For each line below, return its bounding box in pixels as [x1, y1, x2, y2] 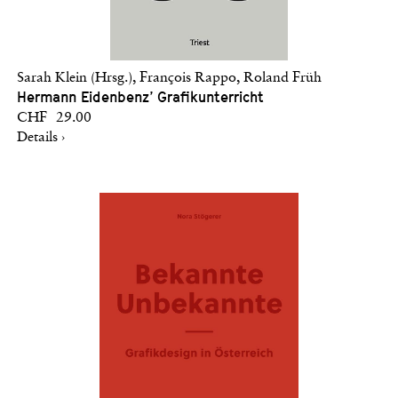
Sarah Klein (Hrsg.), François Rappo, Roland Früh [17, 70, 322, 85]
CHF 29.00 [17, 110, 92, 125]
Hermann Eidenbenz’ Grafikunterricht [17, 88, 264, 106]
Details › [17, 130, 65, 145]
